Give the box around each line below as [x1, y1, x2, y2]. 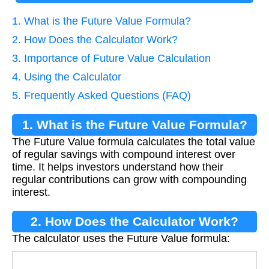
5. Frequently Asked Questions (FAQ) [12, 89, 191, 101]
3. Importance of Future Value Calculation [12, 52, 211, 64]
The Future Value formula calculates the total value [12, 135, 255, 148]
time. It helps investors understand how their [12, 160, 223, 173]
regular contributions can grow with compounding [12, 173, 247, 186]
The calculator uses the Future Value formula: [12, 232, 230, 244]
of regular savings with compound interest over [12, 148, 235, 160]
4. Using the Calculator [12, 70, 121, 83]
